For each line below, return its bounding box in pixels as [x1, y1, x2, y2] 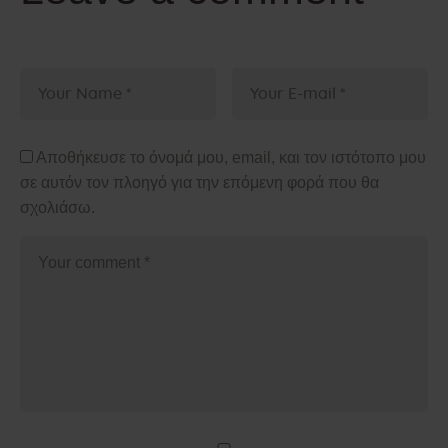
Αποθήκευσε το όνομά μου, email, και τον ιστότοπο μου [36, 149, 426, 167]
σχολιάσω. [20, 199, 95, 217]
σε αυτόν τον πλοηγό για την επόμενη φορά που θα [20, 174, 379, 192]
